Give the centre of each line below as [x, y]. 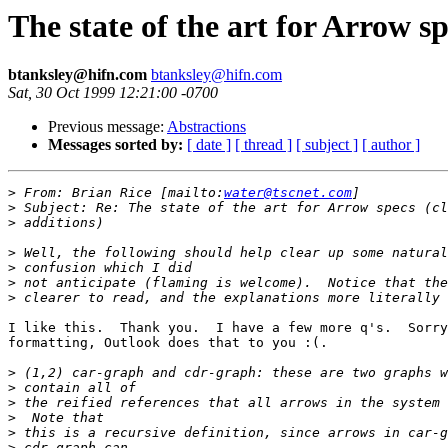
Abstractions [206, 127]
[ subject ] [327, 145]
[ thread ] [263, 145]
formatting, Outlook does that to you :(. [168, 343]
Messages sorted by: [115, 145]
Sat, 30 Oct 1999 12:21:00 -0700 [113, 93]
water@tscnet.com [288, 193]
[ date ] [209, 145]
